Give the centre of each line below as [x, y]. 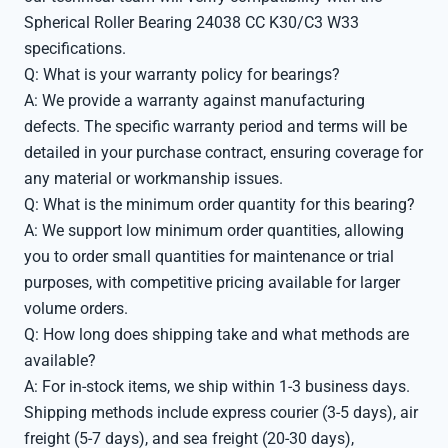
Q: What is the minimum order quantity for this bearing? [219, 204]
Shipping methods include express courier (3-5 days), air [221, 412]
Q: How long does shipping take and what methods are [216, 334]
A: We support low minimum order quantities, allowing [214, 230]
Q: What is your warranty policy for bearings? [182, 74]
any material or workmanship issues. [153, 178]
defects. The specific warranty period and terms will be [215, 126]
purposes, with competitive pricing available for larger [212, 282]
